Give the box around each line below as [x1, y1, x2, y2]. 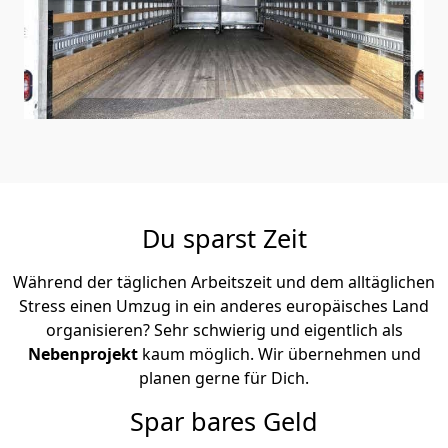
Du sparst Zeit [141, 220, 307, 255]
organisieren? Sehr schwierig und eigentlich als [45, 318, 403, 341]
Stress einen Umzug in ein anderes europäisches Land [19, 294, 429, 317]
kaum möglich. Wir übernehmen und [141, 342, 421, 365]
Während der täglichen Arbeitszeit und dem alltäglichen [13, 270, 435, 293]
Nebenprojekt [27, 342, 142, 365]
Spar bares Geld [130, 403, 318, 438]
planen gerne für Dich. [139, 366, 309, 389]
